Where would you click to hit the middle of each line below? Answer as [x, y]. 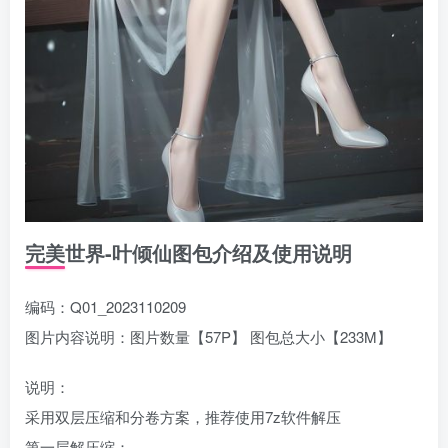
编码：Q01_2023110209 [105, 307]
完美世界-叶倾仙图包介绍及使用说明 [188, 253]
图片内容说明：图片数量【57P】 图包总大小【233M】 [208, 337]
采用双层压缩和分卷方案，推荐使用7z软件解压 [183, 417]
